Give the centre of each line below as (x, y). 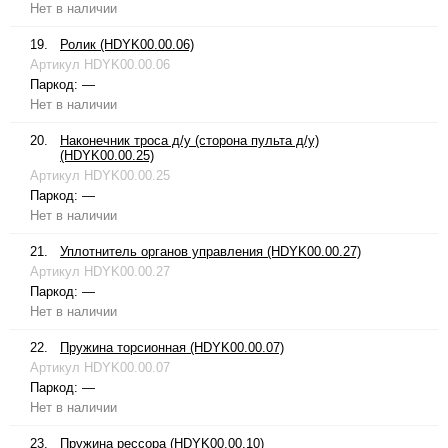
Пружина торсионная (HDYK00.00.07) (172, 348)
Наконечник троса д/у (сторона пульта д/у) (189, 141)
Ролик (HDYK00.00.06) (127, 45)
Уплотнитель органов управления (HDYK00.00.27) (210, 252)
